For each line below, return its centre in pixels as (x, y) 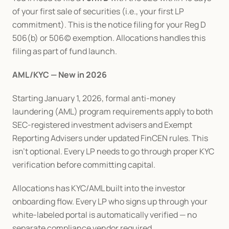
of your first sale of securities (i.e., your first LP (98, 11)
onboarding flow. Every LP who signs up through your (110, 201)
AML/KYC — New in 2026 (60, 75)
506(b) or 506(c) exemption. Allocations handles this (109, 38)
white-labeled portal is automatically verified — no (105, 215)
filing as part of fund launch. (65, 51)
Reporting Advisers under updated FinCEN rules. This (110, 138)
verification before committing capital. (84, 165)
